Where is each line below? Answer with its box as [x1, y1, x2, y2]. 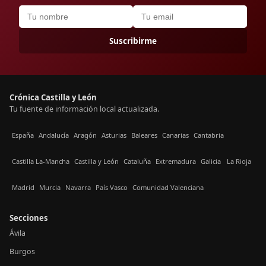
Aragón [74, 130, 97, 140]
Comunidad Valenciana [132, 182, 204, 192]
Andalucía [39, 130, 69, 140]
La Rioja [227, 156, 251, 166]
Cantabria [194, 130, 224, 140]
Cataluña [123, 156, 151, 166]
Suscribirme [109, 35, 157, 46]
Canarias [162, 130, 189, 140]
